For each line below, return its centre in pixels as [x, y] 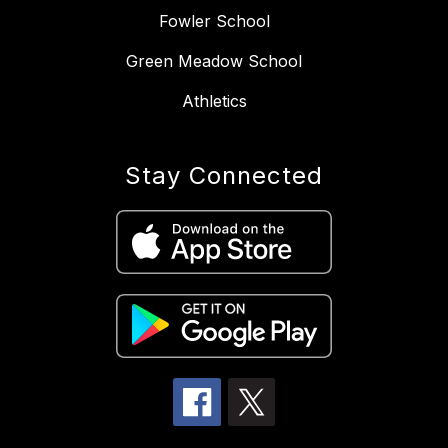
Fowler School [214, 21]
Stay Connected [224, 176]
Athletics [214, 101]
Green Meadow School [214, 61]
